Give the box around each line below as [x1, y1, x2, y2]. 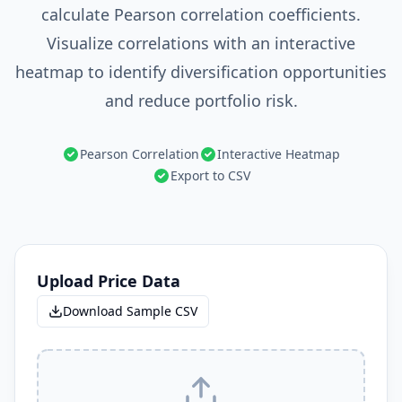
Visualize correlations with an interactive [47, 32, 355, 54]
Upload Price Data [37, 270, 180, 292]
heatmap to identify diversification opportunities [15, 61, 387, 83]
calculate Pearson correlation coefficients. [41, 4, 361, 25]
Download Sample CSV [63, 302, 197, 319]
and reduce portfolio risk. [104, 90, 298, 111]
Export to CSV [170, 167, 250, 184]
